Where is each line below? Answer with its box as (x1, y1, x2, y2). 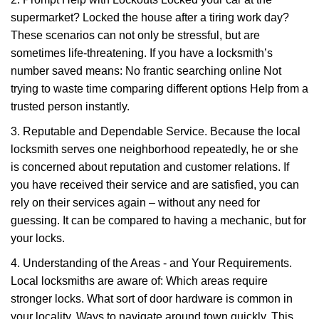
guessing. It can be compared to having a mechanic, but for (11, 214, 306, 226)
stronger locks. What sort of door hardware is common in (11, 293, 293, 305)
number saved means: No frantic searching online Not (11, 65, 281, 77)
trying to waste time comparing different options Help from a (11, 83, 308, 95)
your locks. (11, 232, 65, 244)
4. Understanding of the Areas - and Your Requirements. (11, 257, 292, 269)
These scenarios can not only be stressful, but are (11, 29, 260, 41)
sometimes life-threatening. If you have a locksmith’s (11, 47, 273, 59)
